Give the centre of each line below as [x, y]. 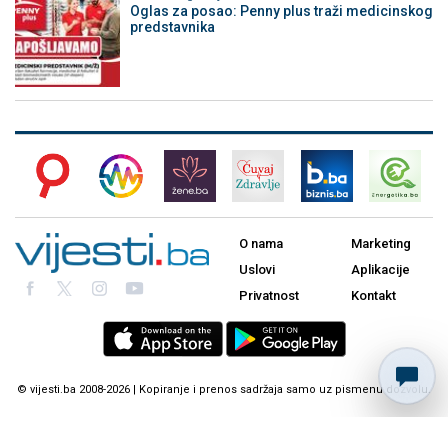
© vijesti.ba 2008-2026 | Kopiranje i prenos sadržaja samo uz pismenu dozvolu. [224, 390]
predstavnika [172, 26]
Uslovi [257, 270]
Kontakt [373, 296]
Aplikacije [380, 270]
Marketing [381, 244]
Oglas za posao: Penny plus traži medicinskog [281, 10]
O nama [261, 244]
